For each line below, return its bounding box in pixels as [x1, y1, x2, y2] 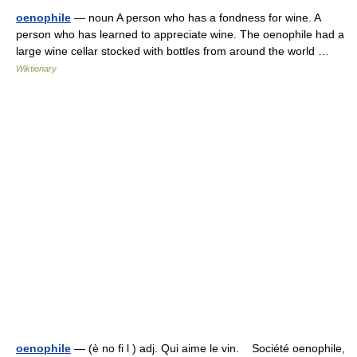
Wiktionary [16, 64, 57, 73]
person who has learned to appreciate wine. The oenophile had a [16, 28, 344, 41]
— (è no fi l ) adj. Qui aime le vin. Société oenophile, [71, 342, 345, 355]
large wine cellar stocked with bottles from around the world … [16, 45, 335, 57]
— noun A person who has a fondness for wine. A [71, 11, 320, 24]
